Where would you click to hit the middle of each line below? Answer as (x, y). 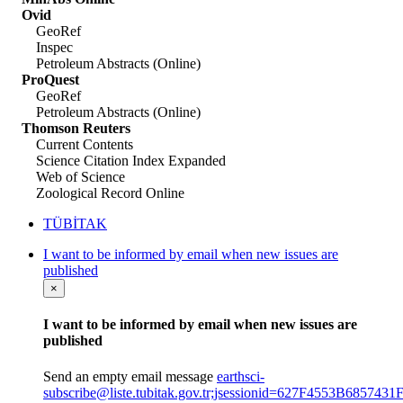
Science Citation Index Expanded (116, 161)
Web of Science (66, 177)
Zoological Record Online (96, 193)
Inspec (40, 47)
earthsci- (241, 376)
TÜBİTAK (75, 224)
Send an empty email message (130, 376)
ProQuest (43, 80)
